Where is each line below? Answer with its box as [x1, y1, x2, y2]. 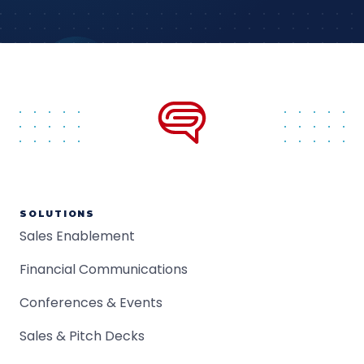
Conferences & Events [19, 293, 162, 312]
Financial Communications [19, 260, 188, 279]
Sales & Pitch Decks [19, 327, 145, 345]
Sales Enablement [19, 227, 135, 245]
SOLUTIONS [19, 208, 95, 219]
